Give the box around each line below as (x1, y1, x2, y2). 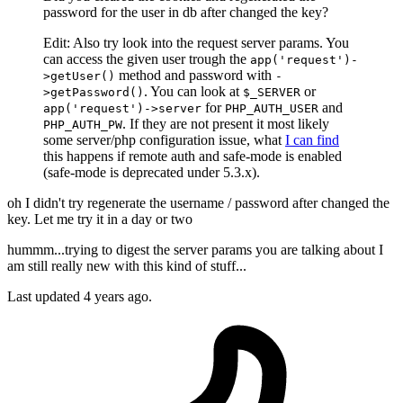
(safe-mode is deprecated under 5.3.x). (43, 165, 260, 181)
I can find (285, 132, 339, 148)
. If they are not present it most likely (122, 116, 329, 132)
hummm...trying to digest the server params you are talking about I (7, 242, 383, 258)
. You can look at (144, 84, 243, 100)
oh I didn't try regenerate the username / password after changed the (7, 195, 390, 211)
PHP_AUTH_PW (43, 118, 122, 132)
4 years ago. (84, 289, 152, 305)
